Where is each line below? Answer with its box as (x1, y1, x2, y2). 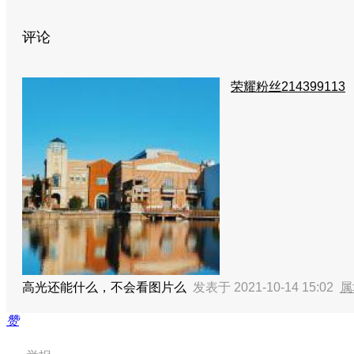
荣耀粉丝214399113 (231, 80, 345, 93)
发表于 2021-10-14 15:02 (193, 281, 340, 294)
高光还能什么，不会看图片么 (22, 281, 193, 294)
